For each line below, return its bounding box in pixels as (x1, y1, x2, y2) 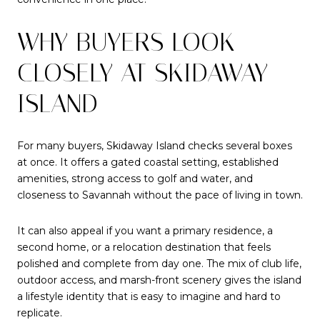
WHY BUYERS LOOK (17, 26, 235, 57)
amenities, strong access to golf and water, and (17, 172, 253, 186)
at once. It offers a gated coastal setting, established (17, 156, 279, 169)
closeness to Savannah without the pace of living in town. (17, 189, 303, 202)
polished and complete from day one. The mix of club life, (17, 256, 301, 270)
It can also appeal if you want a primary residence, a (17, 224, 273, 237)
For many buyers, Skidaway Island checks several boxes (17, 139, 292, 153)
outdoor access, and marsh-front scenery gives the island (17, 273, 301, 286)
